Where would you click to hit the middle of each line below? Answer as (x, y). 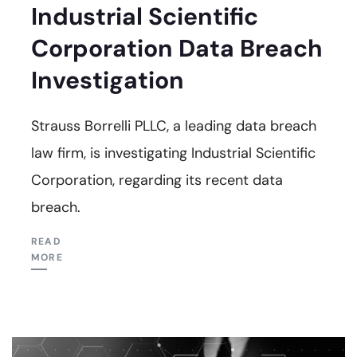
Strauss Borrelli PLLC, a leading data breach (174, 126)
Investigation (108, 80)
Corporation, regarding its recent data (157, 180)
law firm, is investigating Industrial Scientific (173, 153)
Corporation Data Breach (177, 48)
